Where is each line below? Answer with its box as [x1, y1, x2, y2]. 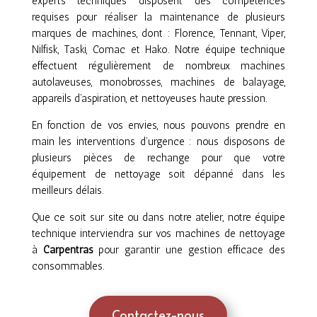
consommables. [31, 260, 104, 273]
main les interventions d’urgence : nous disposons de [31, 135, 286, 149]
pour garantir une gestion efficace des [93, 243, 286, 257]
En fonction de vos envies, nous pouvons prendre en [31, 119, 286, 132]
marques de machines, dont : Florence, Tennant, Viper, [31, 27, 286, 40]
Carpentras [42, 243, 93, 257]
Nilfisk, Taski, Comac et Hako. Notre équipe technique [31, 43, 286, 57]
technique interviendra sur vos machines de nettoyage [31, 227, 286, 241]
